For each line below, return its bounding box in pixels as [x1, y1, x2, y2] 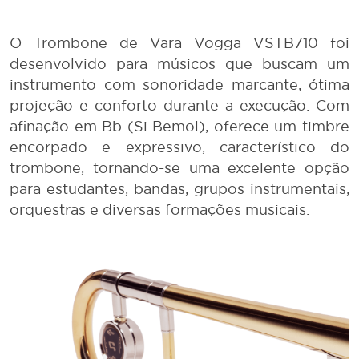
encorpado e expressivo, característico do [10, 139, 349, 155]
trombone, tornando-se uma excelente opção [10, 160, 349, 176]
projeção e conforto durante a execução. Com [10, 98, 349, 114]
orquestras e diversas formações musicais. [10, 202, 309, 218]
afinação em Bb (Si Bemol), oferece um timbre [10, 119, 349, 135]
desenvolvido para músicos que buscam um [10, 56, 349, 72]
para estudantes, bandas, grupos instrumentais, [10, 181, 349, 197]
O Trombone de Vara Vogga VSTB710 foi [10, 35, 349, 51]
